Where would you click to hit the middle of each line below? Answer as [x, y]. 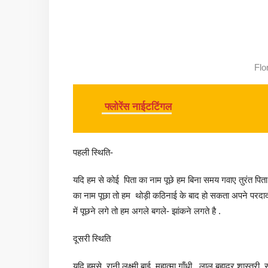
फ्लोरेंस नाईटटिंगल [136, 106]
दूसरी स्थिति [92, 239]
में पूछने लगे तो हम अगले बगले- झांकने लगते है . [147, 211]
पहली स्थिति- [93, 153]
